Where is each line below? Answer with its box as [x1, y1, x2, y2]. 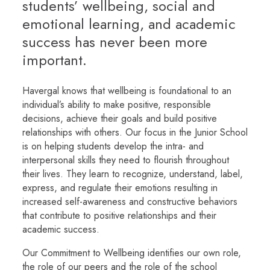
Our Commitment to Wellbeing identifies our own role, [22, 246, 241, 260]
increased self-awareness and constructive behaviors [22, 195, 237, 209]
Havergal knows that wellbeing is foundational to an [22, 84, 231, 98]
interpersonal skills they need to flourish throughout [22, 153, 229, 167]
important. [22, 49, 87, 71]
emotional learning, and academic [22, 13, 236, 34]
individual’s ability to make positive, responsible [22, 98, 211, 111]
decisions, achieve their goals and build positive [22, 111, 217, 125]
